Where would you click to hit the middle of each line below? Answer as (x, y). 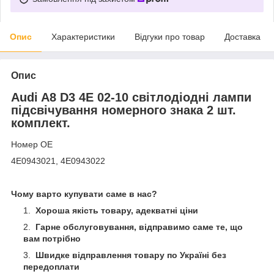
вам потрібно (52, 239)
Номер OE (32, 145)
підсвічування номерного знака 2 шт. (124, 110)
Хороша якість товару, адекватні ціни (116, 211)
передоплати (51, 267)
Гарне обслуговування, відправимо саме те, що (138, 227)
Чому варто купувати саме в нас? (84, 194)
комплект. (41, 123)
